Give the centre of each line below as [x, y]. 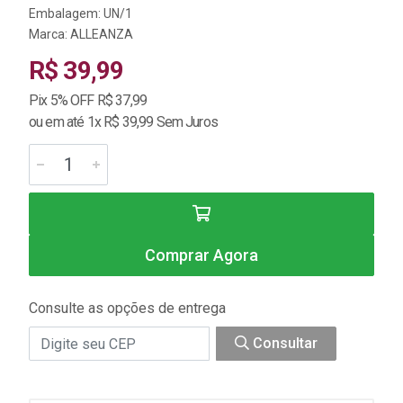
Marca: [49, 34]
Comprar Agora [201, 255]
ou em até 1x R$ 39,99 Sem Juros [123, 122]
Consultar [283, 343]
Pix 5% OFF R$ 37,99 [88, 100]
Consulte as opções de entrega [127, 308]
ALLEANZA [102, 34]
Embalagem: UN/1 [81, 13]
